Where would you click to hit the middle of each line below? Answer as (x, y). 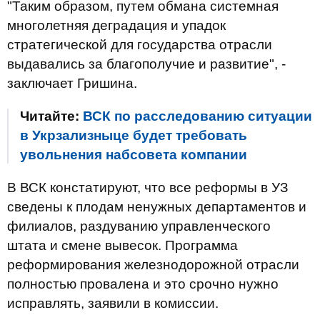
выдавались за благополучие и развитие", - (146, 64)
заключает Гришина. (72, 83)
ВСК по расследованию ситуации (197, 116)
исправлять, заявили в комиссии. (113, 303)
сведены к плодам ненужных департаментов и (157, 207)
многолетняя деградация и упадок (116, 25)
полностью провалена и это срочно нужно (143, 284)
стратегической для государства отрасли (140, 45)
